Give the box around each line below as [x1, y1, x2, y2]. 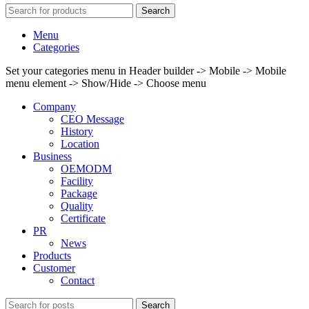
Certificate [61, 212, 106, 224]
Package [61, 187, 97, 199]
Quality [61, 199, 93, 212]
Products [33, 249, 71, 261]
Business [33, 150, 72, 162]
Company [33, 100, 76, 112]
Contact [61, 274, 94, 286]
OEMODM [61, 162, 112, 175]
